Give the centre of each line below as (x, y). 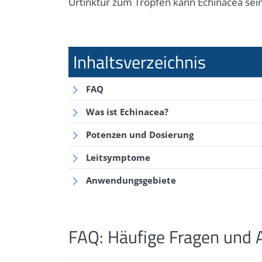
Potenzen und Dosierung (140, 135)
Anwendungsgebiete (131, 180)
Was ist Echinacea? (127, 112)
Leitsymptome (118, 158)
